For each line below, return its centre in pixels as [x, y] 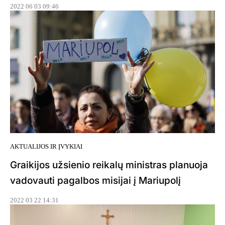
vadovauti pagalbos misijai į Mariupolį [95, 181]
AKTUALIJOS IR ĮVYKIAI [46, 147]
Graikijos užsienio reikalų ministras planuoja [109, 165]
